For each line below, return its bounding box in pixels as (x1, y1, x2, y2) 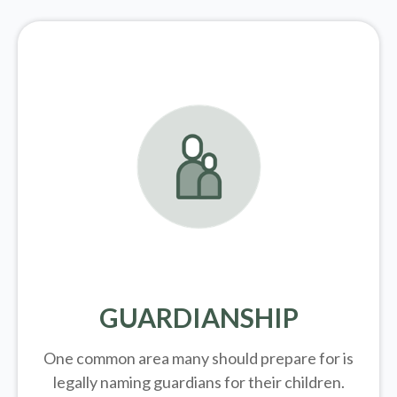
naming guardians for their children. (97, 372, 345, 393)
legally (52, 372, 97, 393)
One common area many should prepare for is (43, 348, 354, 369)
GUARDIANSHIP (98, 301, 299, 334)
